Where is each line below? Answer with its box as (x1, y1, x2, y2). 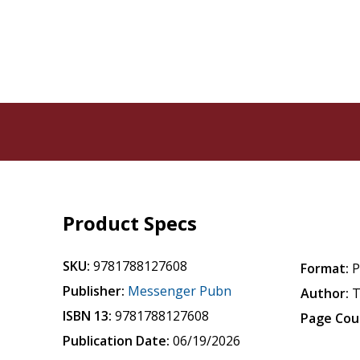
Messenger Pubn (128, 282, 232, 300)
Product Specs (63, 210, 198, 236)
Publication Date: (63, 332, 170, 350)
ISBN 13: (63, 307, 112, 325)
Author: (301, 284, 350, 302)
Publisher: (63, 282, 125, 300)
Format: (301, 260, 350, 277)
